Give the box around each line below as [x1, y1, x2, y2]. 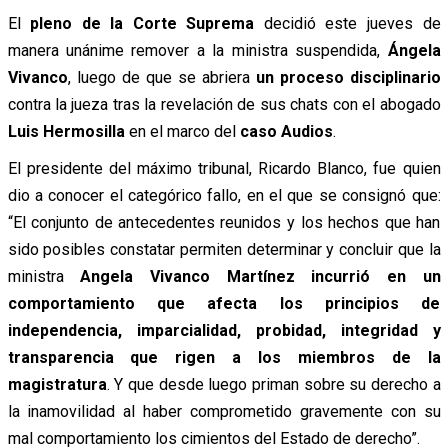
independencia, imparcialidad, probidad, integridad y [7, 320, 441, 340]
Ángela [387, 40, 441, 60]
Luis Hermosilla [7, 121, 125, 141]
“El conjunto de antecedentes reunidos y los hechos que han [7, 212, 441, 232]
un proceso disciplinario [255, 67, 441, 87]
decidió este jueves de [254, 13, 441, 33]
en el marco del [124, 121, 240, 141]
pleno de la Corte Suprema [30, 13, 255, 33]
